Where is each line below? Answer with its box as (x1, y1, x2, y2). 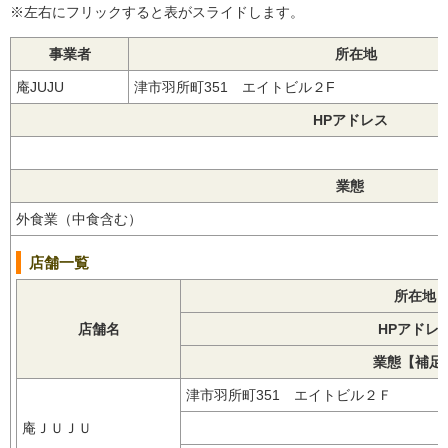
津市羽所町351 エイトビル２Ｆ (186, 386, 406, 403)
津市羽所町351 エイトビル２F (134, 78, 349, 95)
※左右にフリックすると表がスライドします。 (10, 3, 304, 20)
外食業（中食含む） (16, 210, 156, 227)
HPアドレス (312, 111, 388, 128)
